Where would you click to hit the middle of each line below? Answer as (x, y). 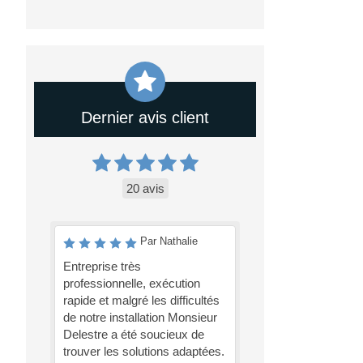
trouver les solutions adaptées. (144, 351)
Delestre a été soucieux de (134, 334)
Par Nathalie (169, 241)
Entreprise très (102, 266)
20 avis (145, 188)
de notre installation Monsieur (141, 317)
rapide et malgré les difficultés (142, 300)
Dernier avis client (145, 117)
